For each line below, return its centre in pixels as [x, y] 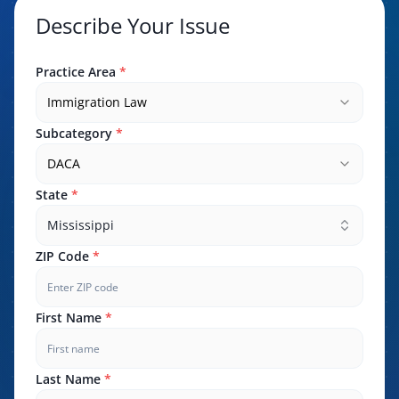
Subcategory [74, 133]
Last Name [70, 379]
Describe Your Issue [133, 25]
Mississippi [81, 225]
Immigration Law [97, 102]
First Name [70, 318]
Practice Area [76, 72]
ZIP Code [62, 256]
